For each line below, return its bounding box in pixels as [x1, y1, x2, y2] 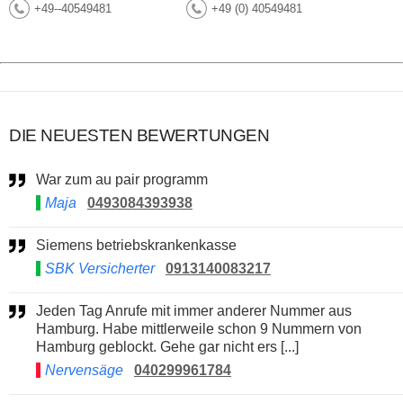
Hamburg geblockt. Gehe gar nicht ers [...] [36, 338, 299, 354]
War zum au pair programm [49, 171, 208, 187]
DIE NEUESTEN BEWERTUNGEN [9, 125, 269, 145]
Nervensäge [45, 362, 123, 378]
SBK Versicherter [45, 260, 155, 276]
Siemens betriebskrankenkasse [46, 237, 237, 253]
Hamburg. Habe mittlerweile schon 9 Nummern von [36, 320, 362, 336]
